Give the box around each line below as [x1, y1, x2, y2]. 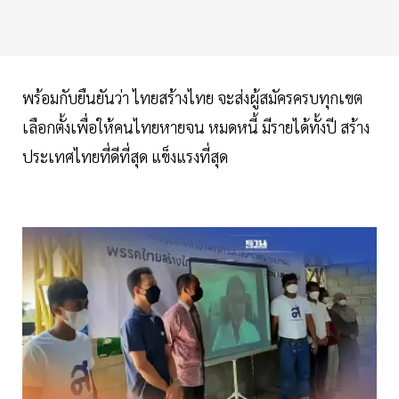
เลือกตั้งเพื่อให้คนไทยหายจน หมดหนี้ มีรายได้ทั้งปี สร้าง [22, 117, 370, 138]
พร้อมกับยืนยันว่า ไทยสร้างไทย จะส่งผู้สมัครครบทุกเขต [22, 87, 362, 109]
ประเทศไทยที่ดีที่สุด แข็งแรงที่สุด [22, 146, 232, 167]
